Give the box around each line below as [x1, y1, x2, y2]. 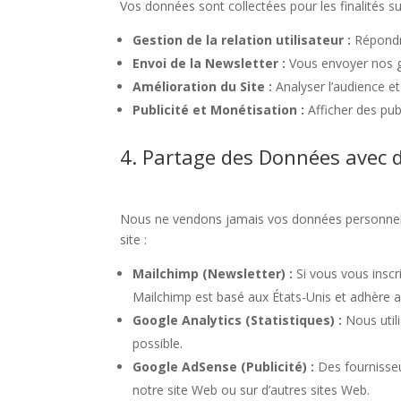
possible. [132, 334, 183, 352]
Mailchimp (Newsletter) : [132, 264, 294, 282]
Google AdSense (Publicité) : [132, 357, 315, 375]
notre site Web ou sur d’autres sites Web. [132, 380, 371, 398]
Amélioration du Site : [132, 77, 273, 95]
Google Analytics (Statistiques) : [132, 311, 343, 328]
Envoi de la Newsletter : [132, 54, 286, 72]
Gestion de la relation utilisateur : [132, 30, 352, 48]
